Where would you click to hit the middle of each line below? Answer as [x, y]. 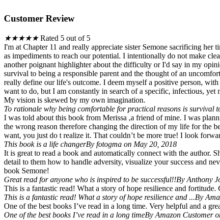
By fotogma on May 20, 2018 [131, 144]
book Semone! [27, 171]
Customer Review [39, 19]
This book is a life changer [45, 144]
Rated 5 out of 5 [65, 38]
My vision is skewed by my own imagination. [75, 100]
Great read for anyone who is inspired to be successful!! [90, 180]
